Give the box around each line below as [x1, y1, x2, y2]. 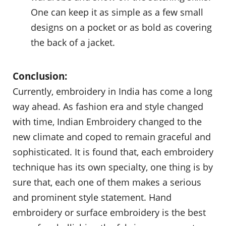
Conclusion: [13, 69, 67, 82]
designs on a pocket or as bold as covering [31, 21, 212, 33]
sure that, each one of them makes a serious [13, 176, 201, 188]
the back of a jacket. [31, 36, 115, 48]
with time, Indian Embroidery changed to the [13, 115, 202, 128]
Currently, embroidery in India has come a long [13, 85, 212, 97]
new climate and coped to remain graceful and [13, 130, 211, 143]
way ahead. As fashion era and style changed [13, 100, 203, 112]
